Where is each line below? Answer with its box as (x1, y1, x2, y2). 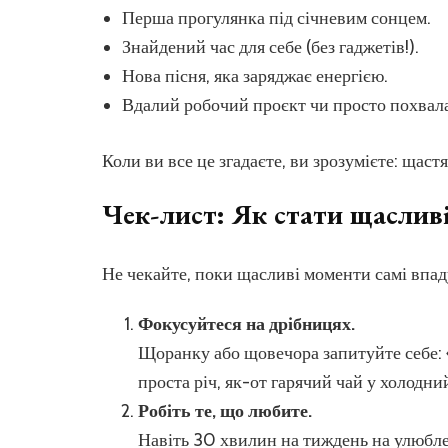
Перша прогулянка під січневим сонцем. (122, 6, 431, 29)
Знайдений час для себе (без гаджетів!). (122, 35, 419, 58)
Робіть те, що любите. (138, 399, 312, 422)
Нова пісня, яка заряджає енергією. (122, 64, 388, 87)
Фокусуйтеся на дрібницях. (138, 312, 355, 335)
